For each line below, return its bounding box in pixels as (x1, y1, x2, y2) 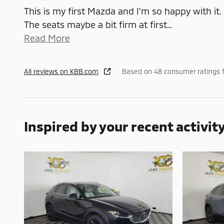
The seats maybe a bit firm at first (24, 19, 167, 30)
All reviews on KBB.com (24, 67, 98, 76)
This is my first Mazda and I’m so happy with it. (24, 5, 221, 17)
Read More (30, 32, 70, 44)
